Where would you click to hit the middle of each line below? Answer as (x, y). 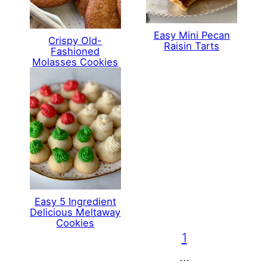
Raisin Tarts (192, 46)
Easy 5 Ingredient (75, 201)
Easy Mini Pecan (192, 35)
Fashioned (75, 51)
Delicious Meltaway (75, 212)
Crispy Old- (75, 40)
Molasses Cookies (75, 62)
